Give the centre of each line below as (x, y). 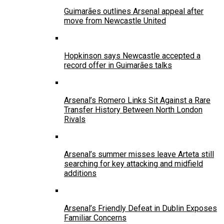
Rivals (75, 119)
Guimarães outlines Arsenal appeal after (134, 11)
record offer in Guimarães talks (118, 65)
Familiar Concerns (95, 217)
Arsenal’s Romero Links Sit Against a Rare (137, 100)
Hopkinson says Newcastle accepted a (132, 55)
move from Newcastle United (115, 20)
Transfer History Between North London (133, 109)
